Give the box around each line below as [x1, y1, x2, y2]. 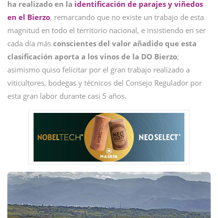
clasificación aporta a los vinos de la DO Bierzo [7, 52, 177, 61]
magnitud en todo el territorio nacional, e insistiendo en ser [7, 25, 206, 35]
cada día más [7, 38, 53, 48]
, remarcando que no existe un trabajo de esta [50, 12, 204, 22]
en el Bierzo [7, 12, 50, 22]
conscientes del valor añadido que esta [53, 38, 197, 48]
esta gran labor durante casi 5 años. [7, 91, 127, 101]
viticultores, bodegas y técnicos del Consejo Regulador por [7, 78, 202, 88]
